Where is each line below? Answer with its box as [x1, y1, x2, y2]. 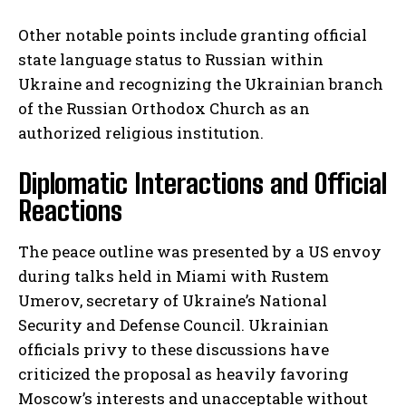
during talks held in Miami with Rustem [18, 266, 329, 287]
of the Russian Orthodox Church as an [18, 98, 310, 120]
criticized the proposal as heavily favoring [18, 363, 349, 385]
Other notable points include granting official [18, 24, 367, 46]
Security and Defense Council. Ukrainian [18, 314, 329, 336]
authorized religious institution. [18, 122, 264, 144]
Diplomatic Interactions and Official [18, 167, 387, 200]
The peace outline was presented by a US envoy [18, 241, 382, 263]
